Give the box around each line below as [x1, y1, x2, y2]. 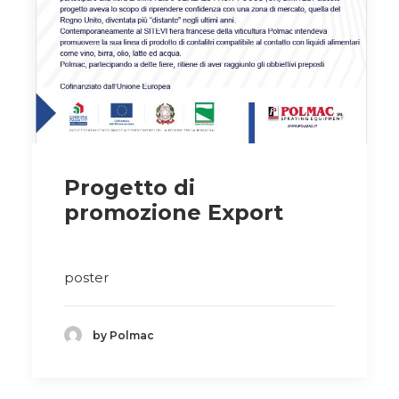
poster [64, 269, 109, 287]
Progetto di [64, 175, 195, 201]
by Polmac [93, 328, 154, 342]
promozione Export [64, 199, 283, 226]
